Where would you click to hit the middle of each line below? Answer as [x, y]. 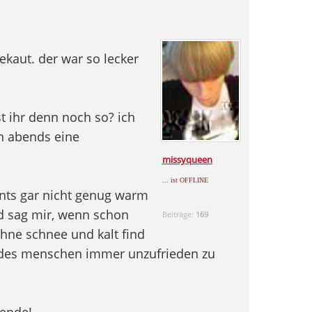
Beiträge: [179, 214]
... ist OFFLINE [185, 180]
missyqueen [187, 159]
